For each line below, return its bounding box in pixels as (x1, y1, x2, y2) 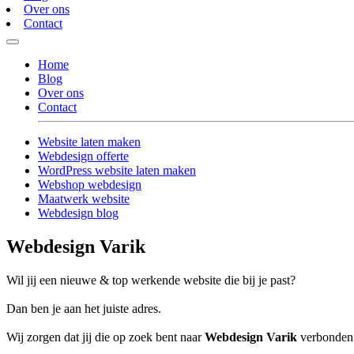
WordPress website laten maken (38, 164, 196, 178)
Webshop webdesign (38, 178, 141, 192)
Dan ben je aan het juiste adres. (6, 302, 161, 316)
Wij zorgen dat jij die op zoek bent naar (6, 330, 205, 345)
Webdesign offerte (38, 149, 129, 164)
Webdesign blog (38, 206, 119, 220)
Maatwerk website (38, 192, 130, 206)
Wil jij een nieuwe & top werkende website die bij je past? (6, 273, 296, 288)
